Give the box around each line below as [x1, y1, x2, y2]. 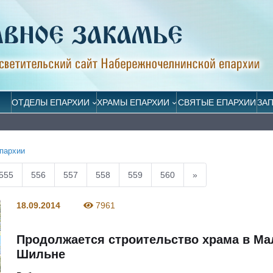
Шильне [16, 247, 66, 261]
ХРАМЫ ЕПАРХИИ [97, 97, 170, 107]
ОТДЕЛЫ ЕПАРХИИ [11, 97, 90, 107]
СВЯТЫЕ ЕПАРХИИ [177, 97, 256, 107]
